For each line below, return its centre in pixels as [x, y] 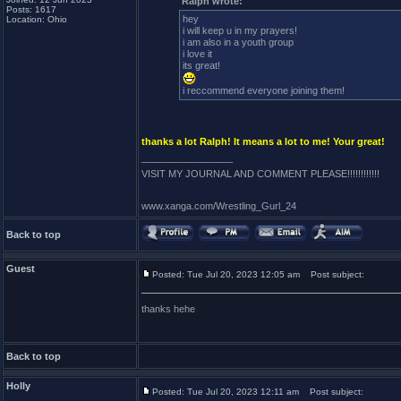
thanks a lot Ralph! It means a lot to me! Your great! [263, 141]
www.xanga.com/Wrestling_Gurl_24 [219, 206]
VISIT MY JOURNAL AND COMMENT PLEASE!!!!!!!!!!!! [260, 174]
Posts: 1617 [31, 9]
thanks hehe [168, 309]
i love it [197, 54]
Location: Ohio [37, 19]
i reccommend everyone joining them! [264, 90]
